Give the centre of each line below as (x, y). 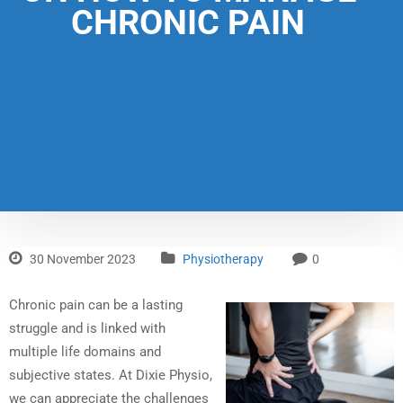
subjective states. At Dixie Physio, (111, 376)
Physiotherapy (223, 260)
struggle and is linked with (87, 329)
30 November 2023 (81, 260)
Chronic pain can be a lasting (96, 305)
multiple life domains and (85, 352)
